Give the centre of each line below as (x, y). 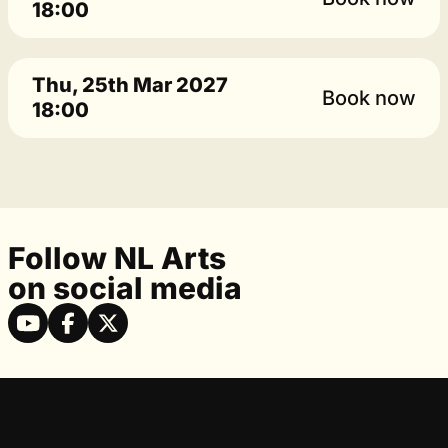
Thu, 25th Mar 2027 (130, 85)
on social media (125, 288)
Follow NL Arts (117, 258)
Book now (369, 98)
